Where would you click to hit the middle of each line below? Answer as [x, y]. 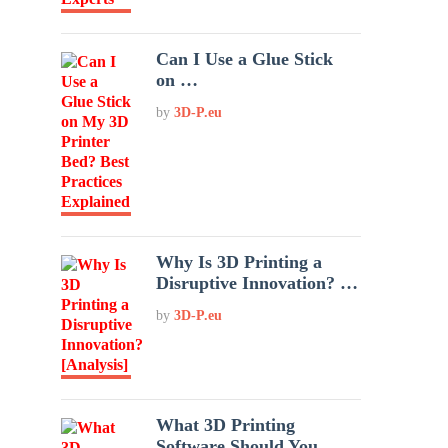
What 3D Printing [226, 425]
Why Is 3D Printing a [239, 262]
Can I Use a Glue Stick [245, 59]
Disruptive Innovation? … [257, 283]
